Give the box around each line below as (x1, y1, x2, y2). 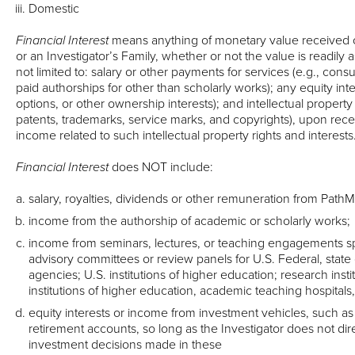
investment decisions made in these (29, 335, 222, 353)
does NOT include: (109, 158, 213, 176)
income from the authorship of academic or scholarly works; (29, 212, 350, 230)
